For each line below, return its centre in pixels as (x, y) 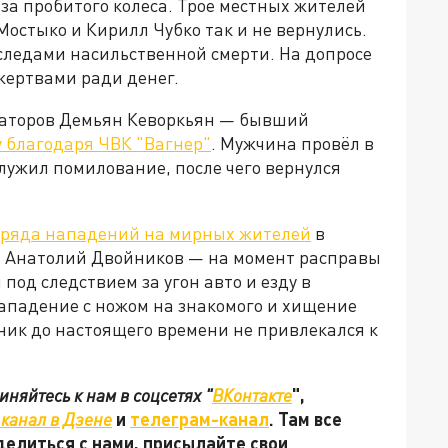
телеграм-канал (199, 419)
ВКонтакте (252, 395)
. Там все (305, 419)
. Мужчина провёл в (292, 143)
